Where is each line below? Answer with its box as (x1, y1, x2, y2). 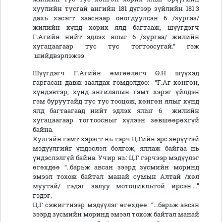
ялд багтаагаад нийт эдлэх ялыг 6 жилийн (33, 107, 199, 115)
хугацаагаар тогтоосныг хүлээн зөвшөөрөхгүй (33, 116, 199, 124)
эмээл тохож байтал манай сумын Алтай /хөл (33, 172, 199, 181)
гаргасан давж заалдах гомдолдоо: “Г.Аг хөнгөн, (33, 78, 199, 87)
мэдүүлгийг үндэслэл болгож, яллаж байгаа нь (33, 144, 199, 153)
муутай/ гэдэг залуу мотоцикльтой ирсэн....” (33, 182, 199, 190)
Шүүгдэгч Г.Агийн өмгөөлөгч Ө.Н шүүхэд (33, 69, 199, 77)
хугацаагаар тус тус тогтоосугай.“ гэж (33, 42, 199, 51)
